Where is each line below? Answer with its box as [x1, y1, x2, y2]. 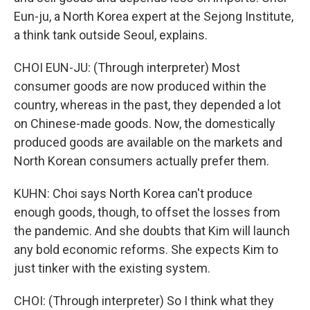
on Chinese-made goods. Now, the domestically [14, 116, 275, 131]
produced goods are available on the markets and [14, 135, 282, 149]
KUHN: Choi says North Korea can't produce [14, 186, 253, 201]
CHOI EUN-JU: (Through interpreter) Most [14, 60, 240, 75]
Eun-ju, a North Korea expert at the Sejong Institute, [14, 9, 293, 24]
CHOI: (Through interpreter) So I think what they [14, 293, 274, 308]
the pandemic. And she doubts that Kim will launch [14, 224, 290, 238]
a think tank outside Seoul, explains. [14, 28, 208, 42]
